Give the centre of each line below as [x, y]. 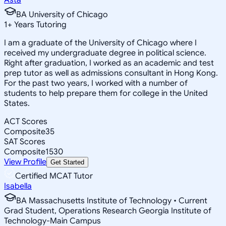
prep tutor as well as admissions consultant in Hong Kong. [111, 73]
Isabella [18, 186]
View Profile [25, 162]
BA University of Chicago [62, 14]
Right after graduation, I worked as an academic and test [109, 63]
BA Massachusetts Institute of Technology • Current [112, 201]
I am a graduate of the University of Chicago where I [100, 43]
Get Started [67, 162]
